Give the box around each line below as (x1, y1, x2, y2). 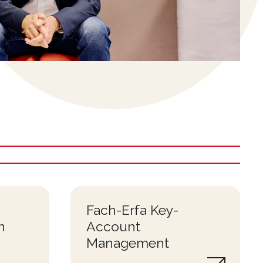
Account (86, 218, 140, 234)
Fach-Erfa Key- (86, 201, 178, 218)
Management (86, 234, 169, 251)
